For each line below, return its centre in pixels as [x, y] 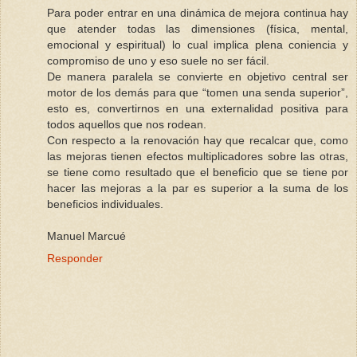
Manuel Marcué [86, 236]
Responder [75, 259]
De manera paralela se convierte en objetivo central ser [198, 77]
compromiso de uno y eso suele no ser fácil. [158, 61]
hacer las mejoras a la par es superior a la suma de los [198, 188]
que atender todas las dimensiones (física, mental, [198, 29]
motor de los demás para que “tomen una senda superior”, [198, 93]
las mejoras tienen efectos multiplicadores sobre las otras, [198, 157]
